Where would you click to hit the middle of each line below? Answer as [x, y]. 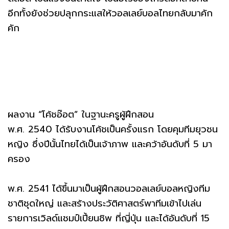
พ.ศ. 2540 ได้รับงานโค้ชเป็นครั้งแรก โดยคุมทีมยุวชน [113, 129]
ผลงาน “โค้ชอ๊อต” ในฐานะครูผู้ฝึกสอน [83, 114]
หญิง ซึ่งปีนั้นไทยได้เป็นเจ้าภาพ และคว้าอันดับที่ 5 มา [110, 144]
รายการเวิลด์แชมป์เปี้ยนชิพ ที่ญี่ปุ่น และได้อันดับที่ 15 [109, 218]
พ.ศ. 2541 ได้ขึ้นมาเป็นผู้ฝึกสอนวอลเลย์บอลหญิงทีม [109, 188]
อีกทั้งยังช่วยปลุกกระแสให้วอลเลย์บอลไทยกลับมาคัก [110, 13]
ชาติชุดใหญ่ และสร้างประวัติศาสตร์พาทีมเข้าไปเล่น [105, 203]
